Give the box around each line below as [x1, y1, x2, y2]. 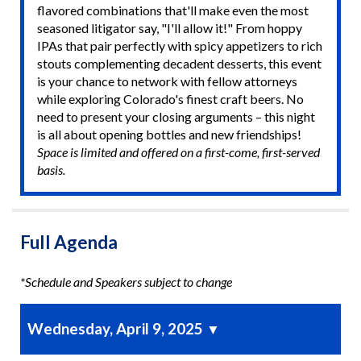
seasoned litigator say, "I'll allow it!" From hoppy [36, 19, 302, 35]
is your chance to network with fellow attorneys [36, 73, 297, 89]
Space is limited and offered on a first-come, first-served [36, 143, 320, 160]
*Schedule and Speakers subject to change [19, 273, 232, 289]
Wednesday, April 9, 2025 [27, 319, 207, 338]
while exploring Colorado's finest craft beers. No [36, 90, 304, 106]
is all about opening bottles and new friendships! [36, 126, 301, 142]
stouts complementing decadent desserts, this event [36, 55, 322, 71]
